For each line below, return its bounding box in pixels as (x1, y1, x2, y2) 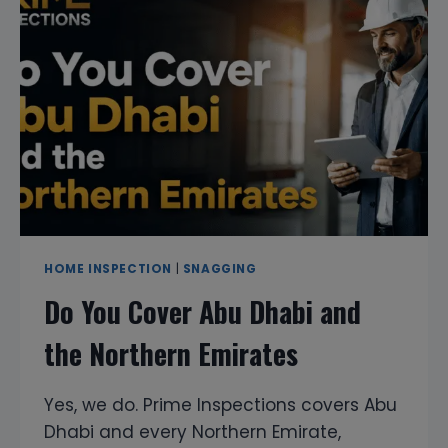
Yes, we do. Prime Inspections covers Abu (44, 393, 397, 418)
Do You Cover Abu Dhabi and (44, 291, 361, 333)
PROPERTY (131, 20, 211, 40)
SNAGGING (182, 261, 257, 278)
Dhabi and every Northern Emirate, (44, 420, 341, 445)
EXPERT (131, 83, 189, 103)
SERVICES (131, 146, 205, 166)
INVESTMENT (131, 41, 228, 61)
